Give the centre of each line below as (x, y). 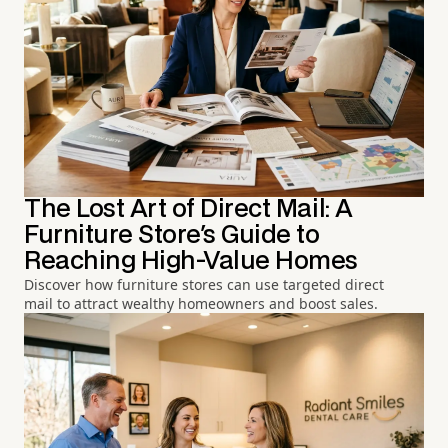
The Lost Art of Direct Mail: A (188, 209)
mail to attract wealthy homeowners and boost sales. (201, 303)
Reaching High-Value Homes (191, 261)
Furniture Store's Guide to (172, 235)
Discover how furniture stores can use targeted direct (204, 284)
